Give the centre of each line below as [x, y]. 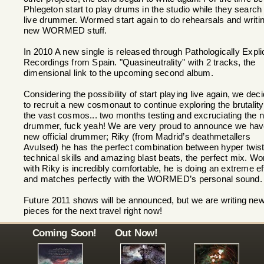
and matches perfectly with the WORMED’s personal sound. [143, 179]
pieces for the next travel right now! [93, 211]
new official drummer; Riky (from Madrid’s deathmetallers [137, 137]
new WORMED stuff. [65, 31]
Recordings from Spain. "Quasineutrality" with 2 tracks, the [140, 62]
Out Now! [136, 233]
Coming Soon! [65, 233]
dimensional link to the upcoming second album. [118, 73]
